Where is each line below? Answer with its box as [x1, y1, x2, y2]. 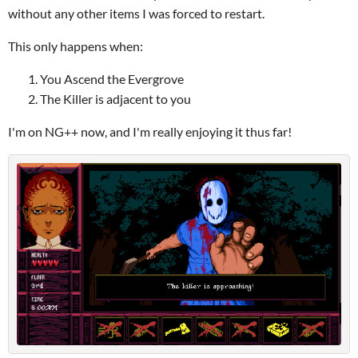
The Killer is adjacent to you [40, 91, 191, 106]
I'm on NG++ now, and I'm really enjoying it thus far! [8, 124, 292, 139]
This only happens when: [8, 38, 143, 54]
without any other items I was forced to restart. [8, 6, 267, 21]
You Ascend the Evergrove [40, 71, 184, 86]
